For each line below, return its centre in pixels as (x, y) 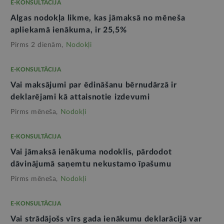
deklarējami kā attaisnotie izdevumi (80, 97)
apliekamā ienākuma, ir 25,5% (69, 30)
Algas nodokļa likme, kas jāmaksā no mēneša (98, 18)
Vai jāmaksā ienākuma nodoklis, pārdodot (91, 152)
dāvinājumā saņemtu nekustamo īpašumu (91, 164)
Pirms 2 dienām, (37, 45)
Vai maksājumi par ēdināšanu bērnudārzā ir (94, 85)
